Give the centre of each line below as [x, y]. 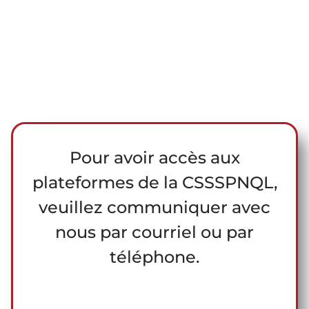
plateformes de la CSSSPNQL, [154, 183]
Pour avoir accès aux [154, 158]
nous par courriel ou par [154, 232]
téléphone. [154, 257]
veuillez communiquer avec [154, 208]
